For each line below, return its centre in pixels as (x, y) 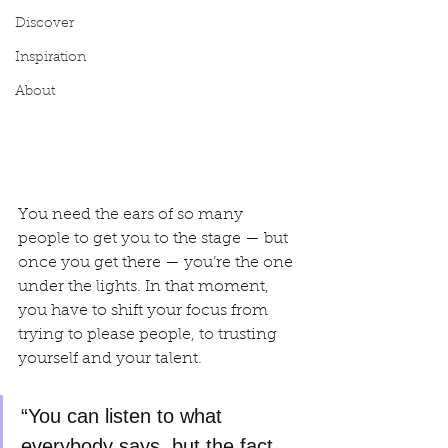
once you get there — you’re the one (157, 263)
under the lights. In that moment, (145, 287)
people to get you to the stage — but (155, 239)
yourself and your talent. (110, 359)
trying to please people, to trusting (149, 335)
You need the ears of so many (132, 215)
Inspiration (50, 58)
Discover (44, 24)
